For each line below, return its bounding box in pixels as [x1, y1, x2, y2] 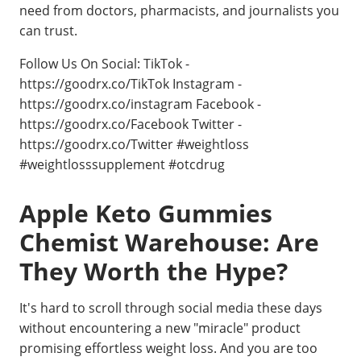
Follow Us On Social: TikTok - [19, 55, 189, 73]
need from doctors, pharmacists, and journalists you [19, 2, 339, 19]
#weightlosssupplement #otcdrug [19, 156, 225, 173]
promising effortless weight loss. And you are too [19, 339, 317, 357]
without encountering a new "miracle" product [19, 319, 301, 337]
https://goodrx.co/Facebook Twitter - [19, 115, 242, 133]
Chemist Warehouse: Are [19, 226, 319, 259]
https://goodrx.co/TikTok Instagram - [19, 75, 242, 93]
